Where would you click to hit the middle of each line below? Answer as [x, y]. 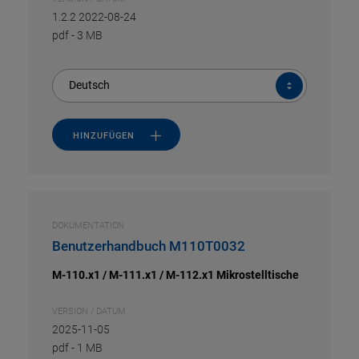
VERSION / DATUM [89, 311]
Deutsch [89, 85]
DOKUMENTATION [88, 226]
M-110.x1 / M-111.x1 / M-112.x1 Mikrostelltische [175, 275]
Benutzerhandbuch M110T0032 [149, 246]
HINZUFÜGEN [104, 135]
